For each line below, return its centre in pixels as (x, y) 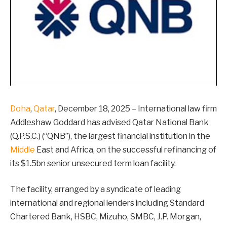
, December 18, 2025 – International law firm (136, 108)
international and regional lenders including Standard (107, 203)
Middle (23, 149)
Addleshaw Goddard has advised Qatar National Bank (109, 122)
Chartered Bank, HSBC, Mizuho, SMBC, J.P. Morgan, (106, 217)
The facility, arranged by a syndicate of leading (96, 190)
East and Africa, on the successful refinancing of (126, 149)
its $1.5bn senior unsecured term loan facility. (93, 163)
